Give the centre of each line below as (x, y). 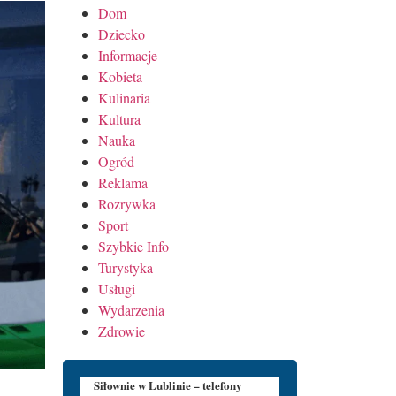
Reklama (123, 182)
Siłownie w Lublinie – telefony (168, 385)
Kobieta (120, 76)
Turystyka (126, 267)
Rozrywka (127, 203)
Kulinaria (124, 97)
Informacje (128, 55)
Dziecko (122, 34)
